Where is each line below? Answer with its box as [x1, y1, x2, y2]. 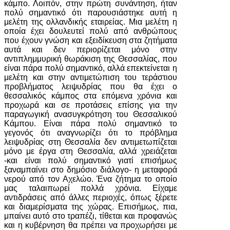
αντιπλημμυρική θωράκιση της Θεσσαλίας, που [4, 54, 177, 63]
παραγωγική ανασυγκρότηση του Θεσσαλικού [4, 110, 177, 119]
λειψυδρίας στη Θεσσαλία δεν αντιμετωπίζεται [4, 138, 177, 146]
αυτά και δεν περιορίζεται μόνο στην [4, 45, 177, 54]
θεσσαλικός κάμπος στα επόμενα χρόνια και [4, 91, 177, 100]
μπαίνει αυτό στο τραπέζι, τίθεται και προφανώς [4, 212, 177, 220]
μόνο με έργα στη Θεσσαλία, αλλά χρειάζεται [4, 147, 177, 156]
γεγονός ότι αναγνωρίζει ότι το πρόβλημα [4, 128, 177, 137]
